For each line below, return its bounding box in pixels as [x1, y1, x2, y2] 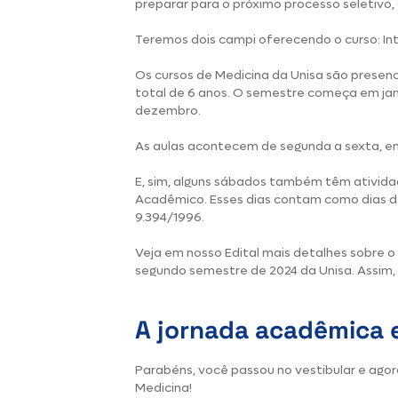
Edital [225, 244, 259, 261]
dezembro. [135, 102, 203, 119]
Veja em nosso [135, 244, 225, 261]
